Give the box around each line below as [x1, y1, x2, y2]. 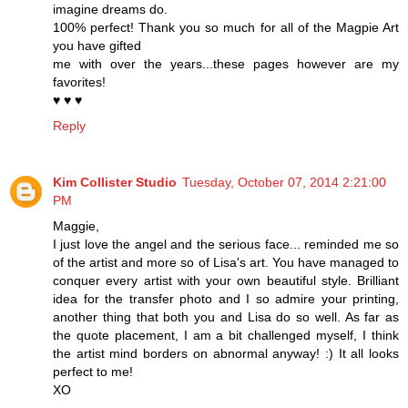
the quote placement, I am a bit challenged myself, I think [53, 327, 399, 342]
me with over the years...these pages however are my [53, 56, 399, 71]
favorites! [53, 74, 106, 89]
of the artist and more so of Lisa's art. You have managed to [53, 254, 399, 270]
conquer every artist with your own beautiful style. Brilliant [53, 272, 399, 288]
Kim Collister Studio [53, 174, 177, 189]
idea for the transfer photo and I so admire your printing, [53, 291, 399, 306]
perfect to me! [53, 363, 133, 379]
